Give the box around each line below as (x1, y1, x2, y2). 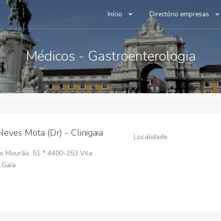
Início (108, 10, 124, 19)
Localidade (134, 132, 168, 142)
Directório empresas (149, 10, 211, 19)
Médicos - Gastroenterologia (25, 47, 196, 66)
